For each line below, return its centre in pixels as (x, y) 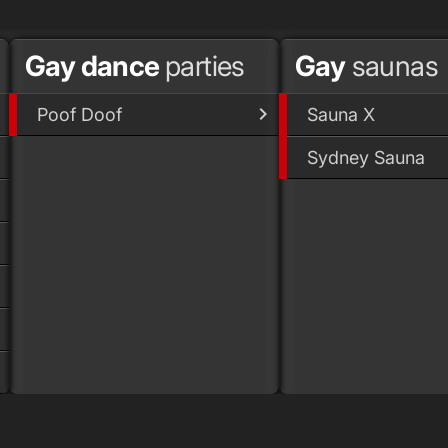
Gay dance (95, 65)
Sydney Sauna (366, 157)
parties (205, 65)
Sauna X (341, 114)
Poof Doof (79, 114)
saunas (392, 65)
